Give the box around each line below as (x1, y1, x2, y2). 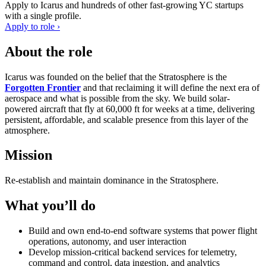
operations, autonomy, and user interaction (28, 236, 186, 247)
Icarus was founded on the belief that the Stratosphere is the (5, 71, 227, 82)
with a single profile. (5, 10, 81, 21)
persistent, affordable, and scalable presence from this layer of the (5, 114, 248, 125)
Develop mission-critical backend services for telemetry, (28, 247, 237, 258)
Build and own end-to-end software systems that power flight (28, 226, 257, 236)
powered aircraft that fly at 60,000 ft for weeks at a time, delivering (5, 103, 255, 114)
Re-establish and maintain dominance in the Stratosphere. (5, 175, 218, 186)
